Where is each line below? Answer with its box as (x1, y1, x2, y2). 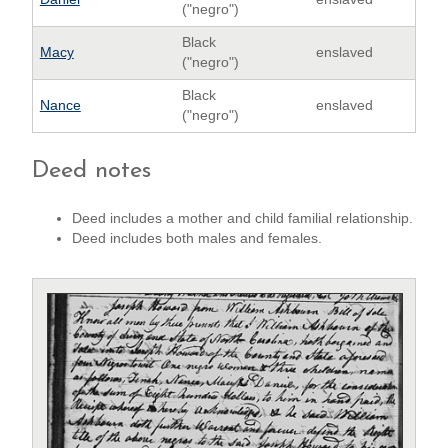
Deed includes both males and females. (72, 230, 322, 246)
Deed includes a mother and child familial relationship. (72, 210, 413, 226)
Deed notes (32, 158, 151, 183)
